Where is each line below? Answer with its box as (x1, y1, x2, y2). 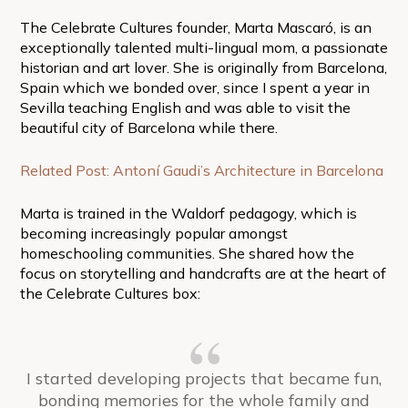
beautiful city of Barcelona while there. (19, 117, 278, 137)
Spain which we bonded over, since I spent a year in (19, 77, 370, 97)
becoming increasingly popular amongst (19, 223, 288, 242)
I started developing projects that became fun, (26, 367, 382, 388)
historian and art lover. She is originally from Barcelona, (19, 57, 387, 76)
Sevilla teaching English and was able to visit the (19, 97, 351, 117)
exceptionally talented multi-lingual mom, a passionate (19, 37, 388, 56)
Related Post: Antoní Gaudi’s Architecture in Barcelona (19, 160, 383, 179)
